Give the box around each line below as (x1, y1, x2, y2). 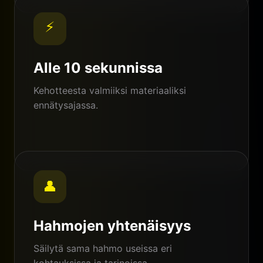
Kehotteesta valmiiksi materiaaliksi (33, 84, 186, 96)
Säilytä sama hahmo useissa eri (33, 242, 172, 254)
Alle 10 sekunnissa (33, 59, 163, 76)
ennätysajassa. (33, 99, 98, 111)
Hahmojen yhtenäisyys (33, 217, 191, 234)
